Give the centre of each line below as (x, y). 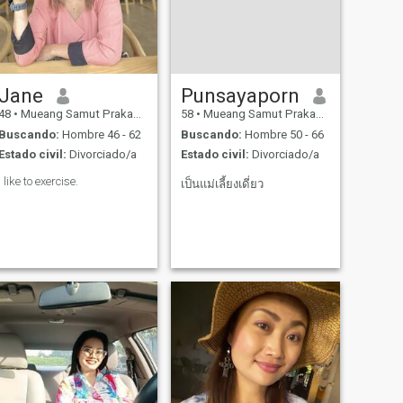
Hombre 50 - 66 (282, 134)
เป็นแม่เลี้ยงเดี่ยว (222, 184)
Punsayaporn (240, 96)
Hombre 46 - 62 (100, 134)
